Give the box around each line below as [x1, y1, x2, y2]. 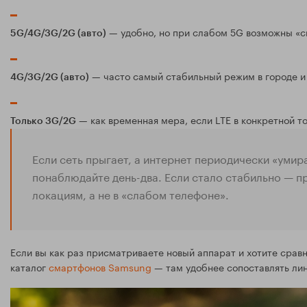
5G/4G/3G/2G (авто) [10, 29, 106, 39]
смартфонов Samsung [49, 259, 151, 275]
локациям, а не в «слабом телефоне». [32, 185, 229, 203]
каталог [10, 259, 49, 275]
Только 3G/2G [10, 116, 76, 127]
